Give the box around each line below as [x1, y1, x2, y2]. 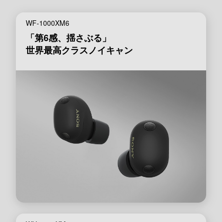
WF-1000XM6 [26, 18, 69, 28]
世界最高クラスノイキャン [26, 44, 133, 57]
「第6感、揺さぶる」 [26, 31, 111, 45]
